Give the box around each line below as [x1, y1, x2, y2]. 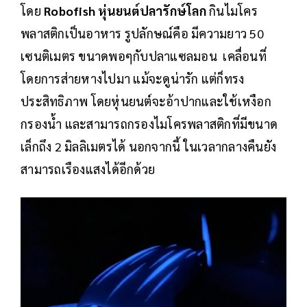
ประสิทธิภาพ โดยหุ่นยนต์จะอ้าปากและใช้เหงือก [21, 93, 271, 110]
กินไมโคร [206, 3, 258, 19]
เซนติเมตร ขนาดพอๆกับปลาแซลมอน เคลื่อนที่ [21, 48, 267, 64]
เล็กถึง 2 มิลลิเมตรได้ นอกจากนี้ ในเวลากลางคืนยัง [21, 138, 276, 155]
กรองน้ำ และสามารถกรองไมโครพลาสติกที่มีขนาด [21, 116, 278, 132]
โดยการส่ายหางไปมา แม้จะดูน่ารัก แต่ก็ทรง [21, 71, 245, 87]
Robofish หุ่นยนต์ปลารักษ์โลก [44, 3, 206, 19]
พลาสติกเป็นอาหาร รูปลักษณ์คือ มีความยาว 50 [21, 25, 264, 42]
